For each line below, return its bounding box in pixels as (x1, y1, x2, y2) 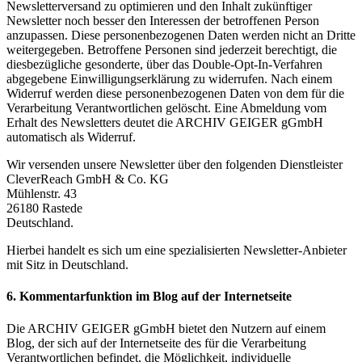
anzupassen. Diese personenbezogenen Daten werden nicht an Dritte (6, 28, 356, 43)
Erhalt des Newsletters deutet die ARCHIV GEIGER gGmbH (6, 116, 323, 130)
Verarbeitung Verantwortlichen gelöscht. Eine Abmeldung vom (6, 101, 326, 116)
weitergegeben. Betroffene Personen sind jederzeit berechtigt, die (6, 43, 337, 57)
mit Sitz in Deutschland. (6, 258, 128, 272)
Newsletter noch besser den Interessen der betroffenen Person (6, 14, 319, 28)
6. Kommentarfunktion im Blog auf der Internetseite (6, 289, 292, 304)
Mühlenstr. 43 (6, 187, 77, 201)
